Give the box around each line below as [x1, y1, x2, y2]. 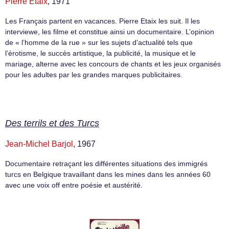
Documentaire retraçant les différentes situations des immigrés [5, 159, 208, 168]
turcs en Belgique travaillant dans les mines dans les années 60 [5, 170, 211, 178]
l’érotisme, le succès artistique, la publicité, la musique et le [5, 49, 196, 58]
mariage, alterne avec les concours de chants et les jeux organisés [5, 60, 221, 68]
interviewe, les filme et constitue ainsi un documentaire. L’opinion [5, 28, 214, 36]
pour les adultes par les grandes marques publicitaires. [5, 71, 182, 79]
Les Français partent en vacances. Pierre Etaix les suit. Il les [5, 17, 200, 26]
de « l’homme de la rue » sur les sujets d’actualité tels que [5, 38, 193, 47]
